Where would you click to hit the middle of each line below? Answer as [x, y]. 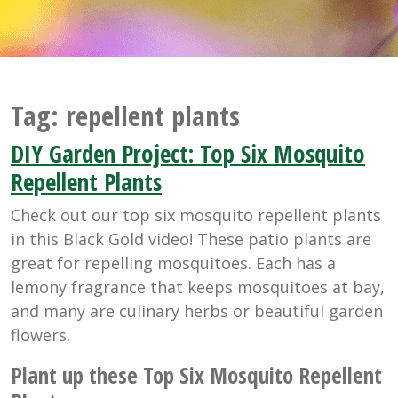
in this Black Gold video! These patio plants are [191, 239]
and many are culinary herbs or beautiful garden [197, 311]
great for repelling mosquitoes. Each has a [173, 263]
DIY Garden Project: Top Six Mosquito [188, 154]
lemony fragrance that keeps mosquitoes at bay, [198, 287]
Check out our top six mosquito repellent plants [196, 215]
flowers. [40, 335]
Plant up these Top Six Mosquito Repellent [196, 375]
